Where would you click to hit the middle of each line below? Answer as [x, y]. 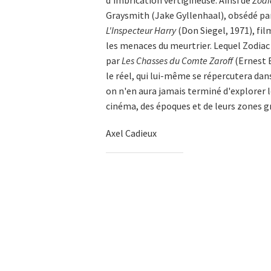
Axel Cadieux [131, 133]
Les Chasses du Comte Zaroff [177, 61]
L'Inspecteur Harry [141, 31]
